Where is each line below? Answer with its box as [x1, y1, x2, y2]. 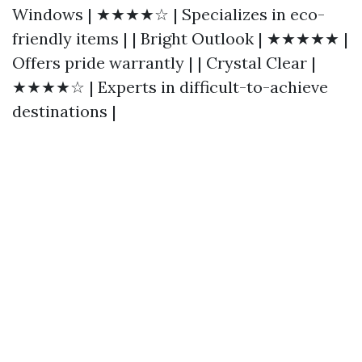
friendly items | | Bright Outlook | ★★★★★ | [12, 28, 348, 48]
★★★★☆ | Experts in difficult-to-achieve [12, 77, 328, 97]
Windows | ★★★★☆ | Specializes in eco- [12, 4, 325, 24]
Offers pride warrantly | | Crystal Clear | [12, 53, 316, 73]
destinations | [12, 101, 116, 121]
